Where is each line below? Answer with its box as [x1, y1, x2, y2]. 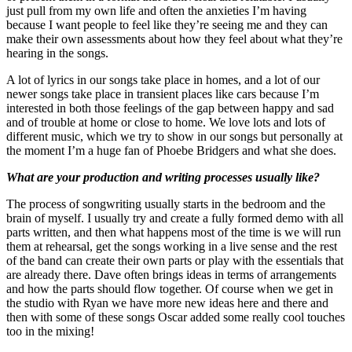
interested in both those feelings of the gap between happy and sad [6, 101, 334, 115]
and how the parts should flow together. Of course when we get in [6, 281, 333, 295]
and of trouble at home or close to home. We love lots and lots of [6, 115, 325, 129]
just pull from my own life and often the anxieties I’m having [6, 3, 306, 17]
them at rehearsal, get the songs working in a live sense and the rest [6, 239, 337, 253]
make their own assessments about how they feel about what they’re [6, 31, 343, 46]
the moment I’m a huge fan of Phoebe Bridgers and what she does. [6, 143, 336, 157]
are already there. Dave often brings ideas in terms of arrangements [6, 267, 336, 281]
